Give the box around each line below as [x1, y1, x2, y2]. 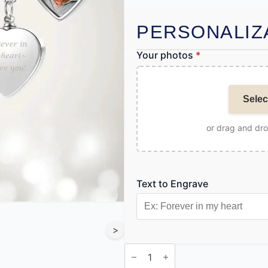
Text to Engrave [136, 178, 208, 190]
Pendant [124, 251, 162, 264]
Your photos [136, 49, 196, 62]
